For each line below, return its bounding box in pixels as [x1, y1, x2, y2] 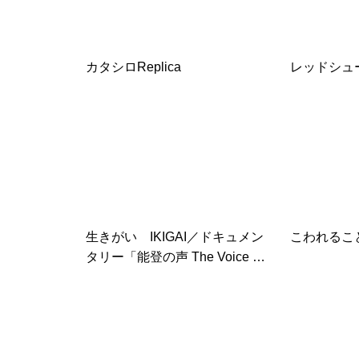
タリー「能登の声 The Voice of [86, 249, 263, 264]
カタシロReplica [86, 59, 181, 74]
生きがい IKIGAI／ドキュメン [86, 229, 264, 244]
